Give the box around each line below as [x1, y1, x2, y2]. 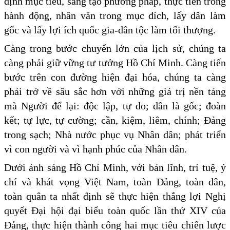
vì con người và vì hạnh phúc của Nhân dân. [4, 143, 187, 155]
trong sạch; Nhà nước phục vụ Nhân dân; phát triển [4, 128, 226, 140]
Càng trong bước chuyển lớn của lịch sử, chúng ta [4, 42, 226, 54]
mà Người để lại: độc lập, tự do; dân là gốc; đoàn [4, 100, 226, 111]
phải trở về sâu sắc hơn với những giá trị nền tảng [4, 85, 226, 97]
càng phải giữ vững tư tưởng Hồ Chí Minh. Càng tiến [4, 56, 226, 68]
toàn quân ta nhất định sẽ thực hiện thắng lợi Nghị [4, 190, 226, 202]
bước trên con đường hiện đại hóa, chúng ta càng [4, 71, 226, 83]
